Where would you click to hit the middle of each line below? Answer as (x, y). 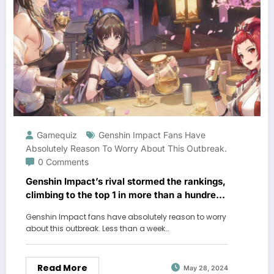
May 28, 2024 (206, 268)
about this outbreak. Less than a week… (97, 228)
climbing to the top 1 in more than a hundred (124, 194)
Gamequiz (57, 135)
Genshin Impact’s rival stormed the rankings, (126, 181)
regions (42, 208)
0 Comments (63, 161)
